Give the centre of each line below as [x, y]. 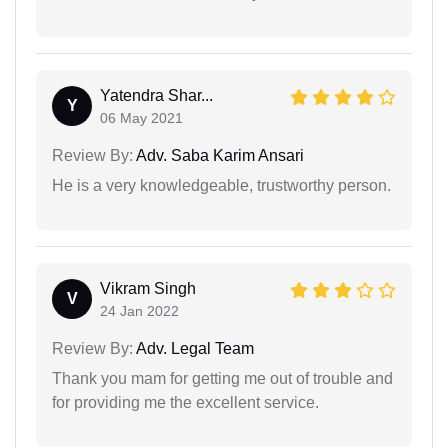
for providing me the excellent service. [185, 402]
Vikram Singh [148, 288]
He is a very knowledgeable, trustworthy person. [221, 185]
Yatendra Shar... [156, 95]
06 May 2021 [141, 117]
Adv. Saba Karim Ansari [218, 155]
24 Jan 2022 [139, 310]
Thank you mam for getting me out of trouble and [222, 378]
